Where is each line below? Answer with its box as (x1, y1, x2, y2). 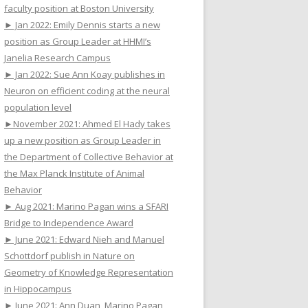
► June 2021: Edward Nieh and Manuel (4, 233, 164, 245)
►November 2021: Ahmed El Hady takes (4, 118, 170, 130)
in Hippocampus (4, 283, 71, 295)
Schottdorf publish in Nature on (4, 250, 135, 262)
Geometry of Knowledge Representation (4, 266, 173, 278)
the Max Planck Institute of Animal (4, 167, 144, 179)
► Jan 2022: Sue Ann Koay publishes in (4, 68, 165, 80)
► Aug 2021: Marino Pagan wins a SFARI (4, 200, 168, 212)
